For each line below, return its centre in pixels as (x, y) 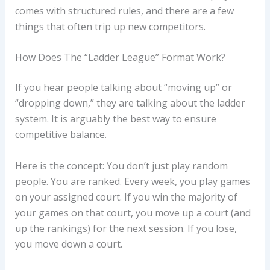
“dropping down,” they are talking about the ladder (130, 103)
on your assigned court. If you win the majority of (126, 197)
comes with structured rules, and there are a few (124, 11)
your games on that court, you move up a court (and (133, 212)
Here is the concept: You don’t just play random (121, 165)
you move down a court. (68, 244)
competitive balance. (61, 135)
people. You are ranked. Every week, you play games (132, 181)
